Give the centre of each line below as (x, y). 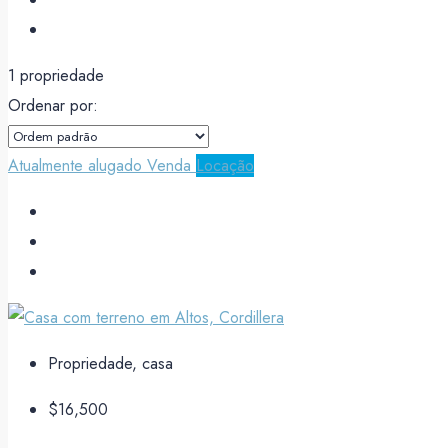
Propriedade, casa (110, 363)
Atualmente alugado (77, 165)
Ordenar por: (53, 105)
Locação (225, 165)
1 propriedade (56, 75)
